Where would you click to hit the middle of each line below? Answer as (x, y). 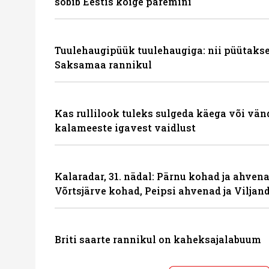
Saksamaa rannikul (103, 65)
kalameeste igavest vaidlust (125, 128)
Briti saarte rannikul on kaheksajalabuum (158, 239)
